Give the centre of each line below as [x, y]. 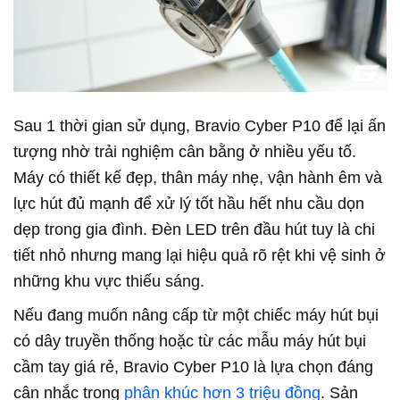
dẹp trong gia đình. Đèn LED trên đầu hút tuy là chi [194, 230]
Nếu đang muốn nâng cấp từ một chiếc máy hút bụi [196, 316]
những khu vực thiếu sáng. [109, 282]
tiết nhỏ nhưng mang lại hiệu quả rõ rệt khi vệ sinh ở [200, 256]
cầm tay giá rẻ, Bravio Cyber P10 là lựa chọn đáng [193, 367]
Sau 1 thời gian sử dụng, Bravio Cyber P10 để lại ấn [200, 126]
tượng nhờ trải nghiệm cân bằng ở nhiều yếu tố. [185, 152]
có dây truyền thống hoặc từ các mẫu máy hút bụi [190, 342]
